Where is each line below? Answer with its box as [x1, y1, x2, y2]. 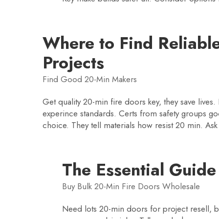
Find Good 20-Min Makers [43, 73, 137, 85]
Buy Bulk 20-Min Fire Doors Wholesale [62, 180, 200, 192]
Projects [43, 51, 104, 75]
